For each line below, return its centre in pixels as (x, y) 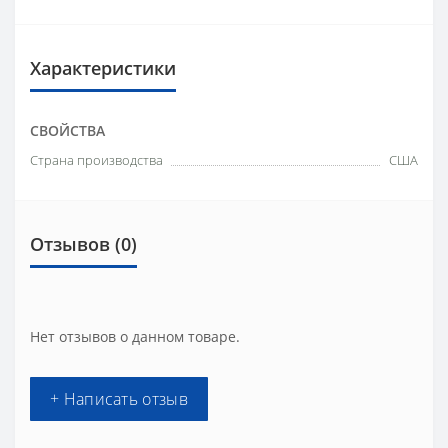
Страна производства (96, 160)
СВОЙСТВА (67, 130)
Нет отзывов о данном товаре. (135, 336)
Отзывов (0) (83, 244)
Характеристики (103, 68)
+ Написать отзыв (119, 399)
